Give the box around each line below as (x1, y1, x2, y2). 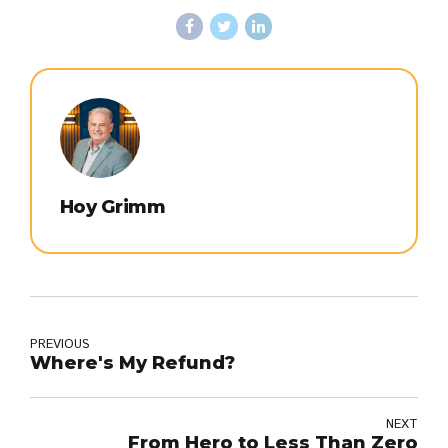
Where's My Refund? (30, 351, 235, 374)
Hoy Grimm (60, 195, 166, 219)
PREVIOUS (30, 335, 89, 353)
